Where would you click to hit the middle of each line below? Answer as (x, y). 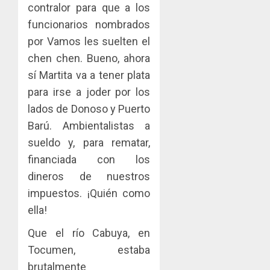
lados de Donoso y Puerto (89, 108)
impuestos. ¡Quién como (89, 193)
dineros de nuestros (89, 176)
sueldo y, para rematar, (89, 142)
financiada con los (89, 159)
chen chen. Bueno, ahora (89, 58)
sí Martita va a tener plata (89, 75)
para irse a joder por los (89, 92)
